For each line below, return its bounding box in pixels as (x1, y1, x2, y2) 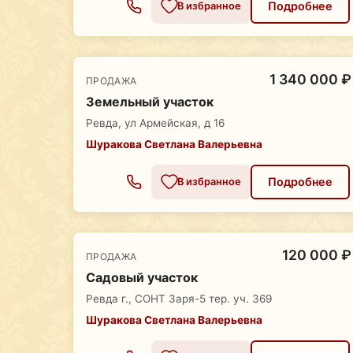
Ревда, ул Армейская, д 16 (86, 117, 225, 130)
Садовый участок (86, 269, 198, 286)
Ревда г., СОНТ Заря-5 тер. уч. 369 (86, 292, 272, 306)
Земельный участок (86, 94, 214, 110)
